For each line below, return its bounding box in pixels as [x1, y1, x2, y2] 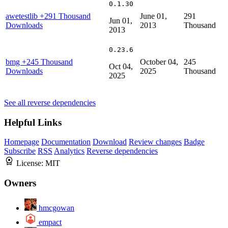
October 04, [140, 57, 178, 66]
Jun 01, [109, 16, 132, 25]
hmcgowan [39, 203, 74, 212]
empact [39, 217, 62, 226]
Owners [4, 178, 36, 189]
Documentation [41, 137, 91, 147]
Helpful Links [4, 117, 62, 128]
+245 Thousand [22, 57, 73, 66]
